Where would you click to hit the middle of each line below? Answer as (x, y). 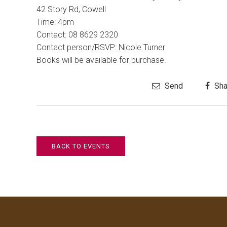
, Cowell (92, 9)
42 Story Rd (58, 9)
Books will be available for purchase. (101, 60)
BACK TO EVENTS (81, 146)
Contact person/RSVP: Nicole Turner (101, 47)
